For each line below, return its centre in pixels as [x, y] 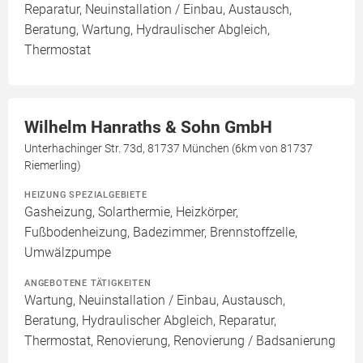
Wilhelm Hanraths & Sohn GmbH [148, 128]
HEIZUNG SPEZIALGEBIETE [86, 195]
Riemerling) [53, 166]
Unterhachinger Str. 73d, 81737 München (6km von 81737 [169, 149]
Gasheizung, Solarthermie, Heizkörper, [131, 212]
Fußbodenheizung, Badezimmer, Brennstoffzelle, [161, 233]
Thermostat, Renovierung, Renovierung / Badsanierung [180, 341]
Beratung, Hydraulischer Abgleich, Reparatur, [150, 321]
